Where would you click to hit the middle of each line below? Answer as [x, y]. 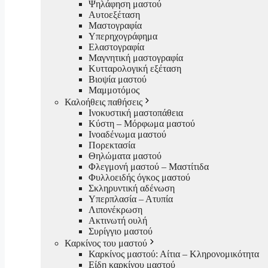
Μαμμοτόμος [114, 90]
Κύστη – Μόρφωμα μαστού [142, 124]
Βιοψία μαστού [118, 80]
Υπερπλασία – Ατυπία [131, 199]
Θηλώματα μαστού [125, 156]
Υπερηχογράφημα [123, 36]
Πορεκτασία [112, 145]
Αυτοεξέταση [114, 15]
